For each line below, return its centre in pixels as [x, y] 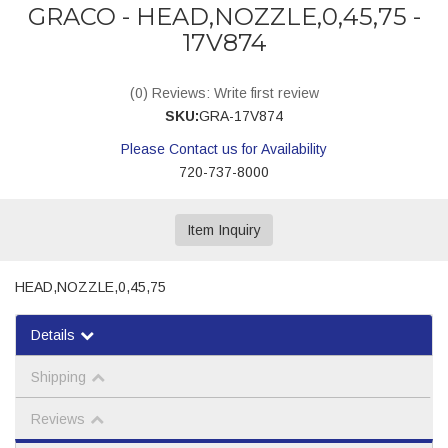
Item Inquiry [224, 230]
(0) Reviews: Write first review [224, 93]
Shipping [58, 377]
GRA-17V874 [241, 116]
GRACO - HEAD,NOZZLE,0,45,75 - [224, 16]
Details [53, 335]
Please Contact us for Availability [224, 149]
